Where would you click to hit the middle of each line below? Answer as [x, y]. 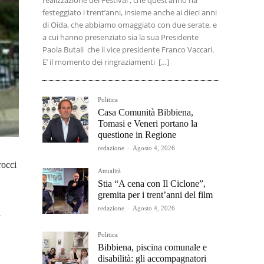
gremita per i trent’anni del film [155, 195]
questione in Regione [137, 135]
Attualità [109, 171]
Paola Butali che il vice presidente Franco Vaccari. [128, 49]
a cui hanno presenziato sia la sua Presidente [121, 37]
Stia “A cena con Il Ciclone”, [152, 184]
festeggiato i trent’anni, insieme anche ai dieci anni [130, 12]
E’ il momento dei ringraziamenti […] [106, 62]
